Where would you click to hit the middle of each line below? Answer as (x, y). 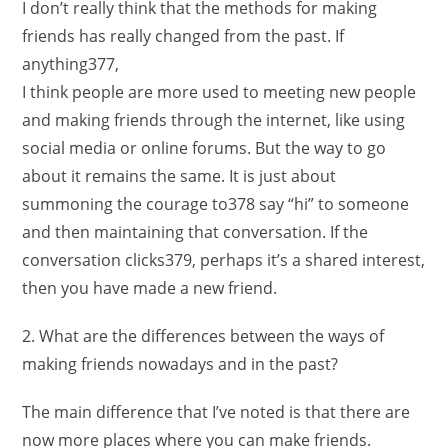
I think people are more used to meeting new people (219, 92)
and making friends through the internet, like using (214, 120)
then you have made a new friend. (150, 288)
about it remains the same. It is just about (179, 176)
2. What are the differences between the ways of (203, 336)
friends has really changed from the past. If (183, 36)
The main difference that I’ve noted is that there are (216, 412)
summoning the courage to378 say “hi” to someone (216, 204)
